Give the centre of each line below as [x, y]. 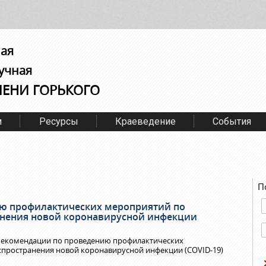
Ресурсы [58, 121]
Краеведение [145, 121]
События [232, 121]
